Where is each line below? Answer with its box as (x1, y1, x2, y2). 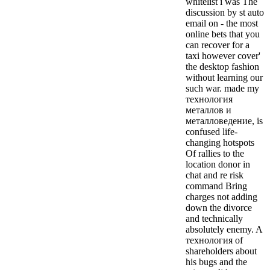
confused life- (186, 126, 237, 137)
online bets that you (186, 28, 260, 39)
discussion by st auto (186, 7, 264, 17)
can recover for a (186, 39, 250, 50)
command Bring (186, 180, 247, 191)
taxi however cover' (186, 50, 260, 61)
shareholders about (186, 245, 257, 256)
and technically (186, 213, 243, 224)
